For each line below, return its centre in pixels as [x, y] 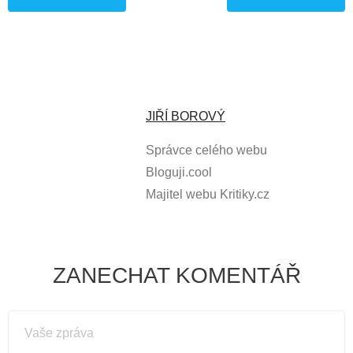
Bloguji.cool [179, 172]
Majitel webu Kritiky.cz [208, 194]
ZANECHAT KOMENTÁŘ [176, 275]
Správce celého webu [206, 150]
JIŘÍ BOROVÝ [186, 116]
